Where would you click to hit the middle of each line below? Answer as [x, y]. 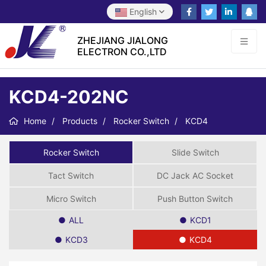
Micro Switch [71, 199]
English [143, 12]
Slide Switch [195, 152]
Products [80, 121]
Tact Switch [71, 175]
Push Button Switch [195, 199]
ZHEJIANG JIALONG [122, 40]
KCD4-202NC [69, 97]
